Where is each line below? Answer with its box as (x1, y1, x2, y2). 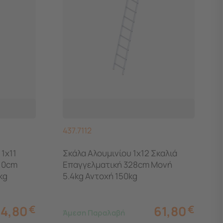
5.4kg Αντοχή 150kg (63, 170, 138, 182)
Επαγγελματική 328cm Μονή (63, 158, 173, 170)
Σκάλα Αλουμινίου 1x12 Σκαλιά (63, 147, 178, 159)
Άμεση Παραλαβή (63, 207, 125, 218)
